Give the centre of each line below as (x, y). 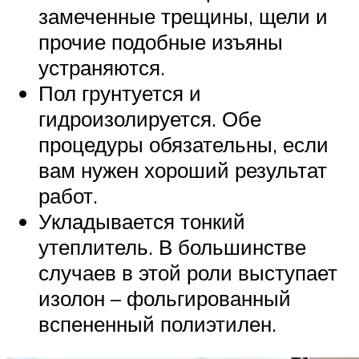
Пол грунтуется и (120, 93)
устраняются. (102, 68)
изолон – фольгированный (165, 298)
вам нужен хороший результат (183, 170)
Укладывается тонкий (142, 222)
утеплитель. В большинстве (172, 247)
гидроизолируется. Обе (150, 119)
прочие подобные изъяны (161, 42)
